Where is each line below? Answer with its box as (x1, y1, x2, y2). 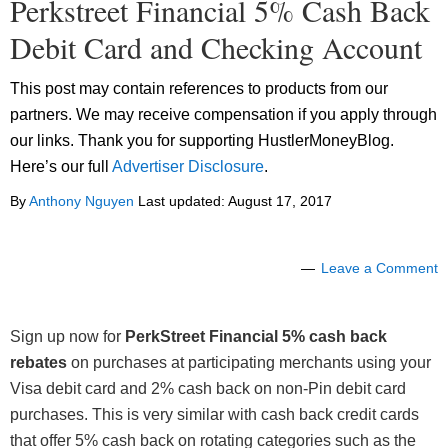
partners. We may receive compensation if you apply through (10, 106, 437, 124)
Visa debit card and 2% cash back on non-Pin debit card (10, 380, 406, 398)
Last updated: (134, 193, 228, 210)
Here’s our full (10, 158, 112, 176)
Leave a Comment (321, 260, 438, 277)
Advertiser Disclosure (112, 158, 264, 176)
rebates (10, 354, 67, 372)
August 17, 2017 (228, 193, 332, 210)
